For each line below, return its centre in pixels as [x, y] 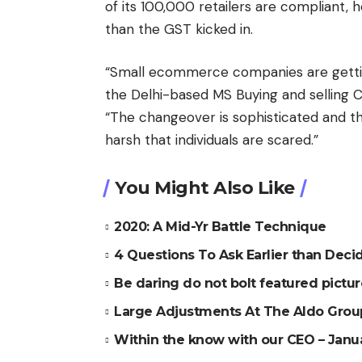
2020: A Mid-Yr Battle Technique [220, 227]
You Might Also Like [205, 188]
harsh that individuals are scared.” [212, 140]
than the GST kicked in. [179, 29]
